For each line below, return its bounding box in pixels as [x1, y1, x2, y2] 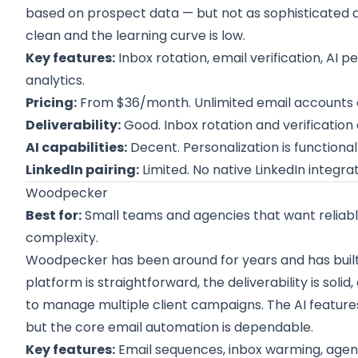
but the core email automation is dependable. [26, 318, 314, 336]
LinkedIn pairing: [26, 161, 140, 179]
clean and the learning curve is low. [26, 26, 246, 45]
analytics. [26, 71, 86, 89]
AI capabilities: [26, 138, 128, 157]
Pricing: [26, 93, 78, 112]
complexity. [26, 229, 99, 247]
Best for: [26, 206, 82, 225]
